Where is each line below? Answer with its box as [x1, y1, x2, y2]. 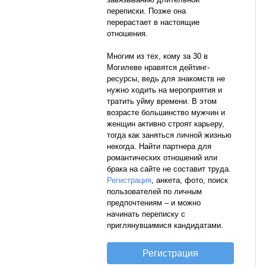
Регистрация [107, 176, 151, 185]
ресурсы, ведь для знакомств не [107, 74, 225, 83]
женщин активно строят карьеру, [107, 119, 224, 128]
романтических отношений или [107, 153, 217, 162]
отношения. [107, 29, 148, 38]
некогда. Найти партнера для [107, 142, 211, 151]
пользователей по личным [107, 187, 202, 196]
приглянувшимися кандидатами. [107, 221, 223, 230]
